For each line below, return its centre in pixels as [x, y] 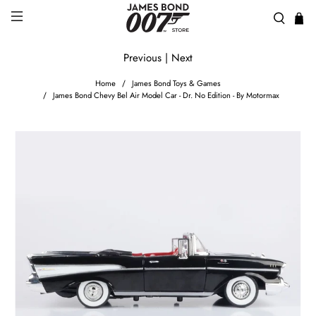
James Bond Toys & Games [176, 84]
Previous [142, 58]
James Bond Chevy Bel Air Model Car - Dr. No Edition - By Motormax [166, 96]
